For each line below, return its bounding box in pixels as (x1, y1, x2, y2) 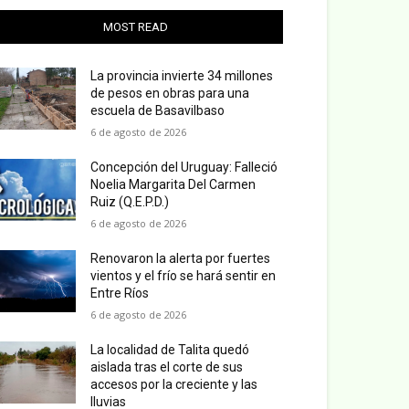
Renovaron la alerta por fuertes (90, 250, 271, 266)
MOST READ (102, 19, 168, 34)
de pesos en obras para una (90, 85, 250, 100)
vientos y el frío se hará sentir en (90, 267, 277, 283)
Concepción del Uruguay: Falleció (90, 159, 278, 174)
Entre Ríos (90, 285, 150, 300)
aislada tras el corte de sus (90, 359, 244, 374)
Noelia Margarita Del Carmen (90, 176, 257, 192)
